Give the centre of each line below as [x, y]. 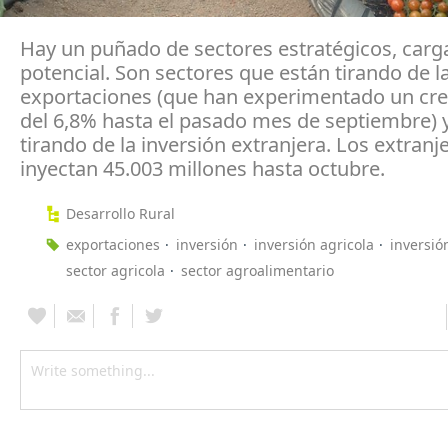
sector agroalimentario [257, 270]
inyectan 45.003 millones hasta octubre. [202, 168]
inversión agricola [314, 244]
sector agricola [115, 270]
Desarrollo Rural [120, 213]
